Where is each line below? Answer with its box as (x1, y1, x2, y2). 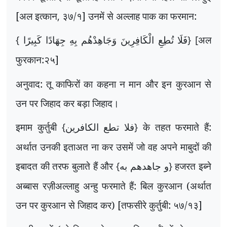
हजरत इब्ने (175, 159, 212, 173)
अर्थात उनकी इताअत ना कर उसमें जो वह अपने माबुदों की (16, 140, 211, 154)
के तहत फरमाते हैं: (142, 120, 211, 134)
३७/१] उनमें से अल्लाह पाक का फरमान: (62, 9, 197, 23)
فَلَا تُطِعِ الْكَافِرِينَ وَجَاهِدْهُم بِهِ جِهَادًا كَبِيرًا (23, 35, 188, 46)
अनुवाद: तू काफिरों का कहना (16, 77, 120, 91)
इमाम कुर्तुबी (16, 120, 62, 134)
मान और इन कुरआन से (125, 77, 211, 91)
